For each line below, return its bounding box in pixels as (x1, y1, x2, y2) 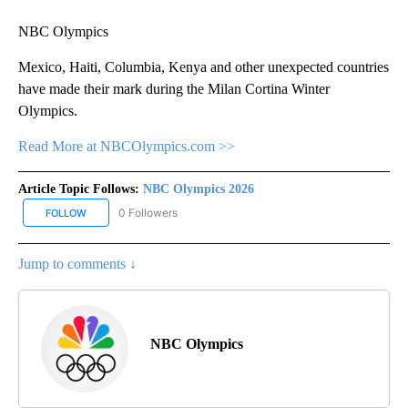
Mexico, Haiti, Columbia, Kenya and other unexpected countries (18, 59, 389, 76)
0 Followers (118, 205, 178, 219)
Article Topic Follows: (18, 182, 139, 197)
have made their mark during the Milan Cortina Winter (18, 81, 330, 97)
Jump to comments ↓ (18, 256, 137, 272)
